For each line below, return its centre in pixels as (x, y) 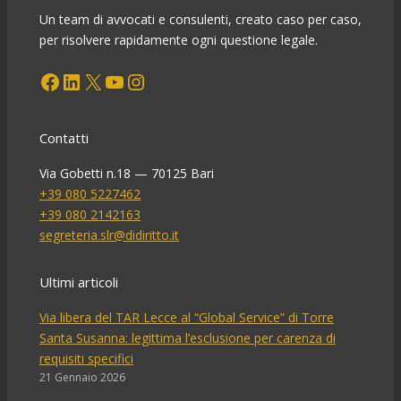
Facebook (44, 80)
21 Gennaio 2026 (82, 377)
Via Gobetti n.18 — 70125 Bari (127, 174)
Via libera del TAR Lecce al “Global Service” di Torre (187, 317)
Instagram (134, 80)
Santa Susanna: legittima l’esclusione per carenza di (188, 337)
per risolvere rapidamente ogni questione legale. (179, 39)
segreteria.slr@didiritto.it (109, 235)
